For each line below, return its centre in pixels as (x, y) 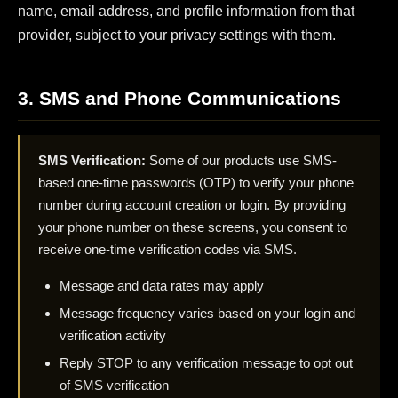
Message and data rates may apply (162, 285)
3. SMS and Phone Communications (179, 99)
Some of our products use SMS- (241, 160)
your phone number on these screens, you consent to (193, 227)
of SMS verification (114, 386)
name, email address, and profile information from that (186, 12)
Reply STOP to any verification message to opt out (206, 363)
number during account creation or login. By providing (192, 204)
